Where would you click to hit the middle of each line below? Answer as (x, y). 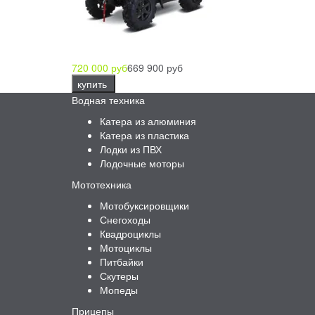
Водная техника (108, 100)
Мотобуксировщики (144, 206)
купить (94, 84)
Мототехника (102, 185)
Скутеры (119, 276)
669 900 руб (155, 68)
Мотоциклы (126, 248)
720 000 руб (99, 68)
